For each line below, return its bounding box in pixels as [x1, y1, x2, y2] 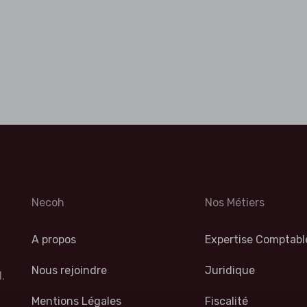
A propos [32, 233, 76, 246]
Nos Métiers [205, 196, 265, 209]
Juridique [205, 264, 256, 277]
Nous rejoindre [32, 264, 107, 277]
